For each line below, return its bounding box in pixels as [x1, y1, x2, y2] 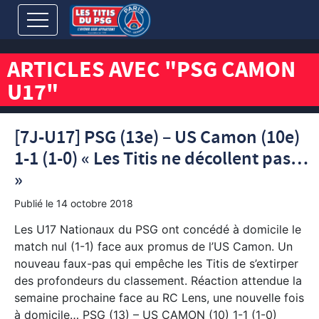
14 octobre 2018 [56, 197, 133, 209]
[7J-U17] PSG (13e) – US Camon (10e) [14, 125, 300, 150]
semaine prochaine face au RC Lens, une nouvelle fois [14, 291, 304, 305]
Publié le [14, 197, 56, 209]
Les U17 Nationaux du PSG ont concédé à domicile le [14, 222, 301, 236]
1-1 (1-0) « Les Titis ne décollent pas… [14, 147, 308, 172]
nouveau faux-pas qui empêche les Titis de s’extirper [14, 256, 298, 271]
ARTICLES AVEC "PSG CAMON [7, 54, 296, 90]
